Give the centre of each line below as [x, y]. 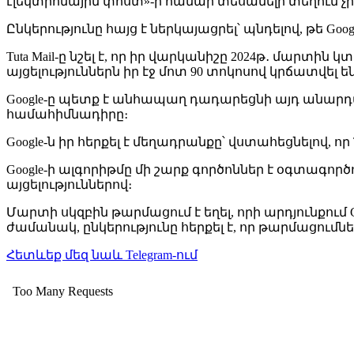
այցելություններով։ [69, 184]
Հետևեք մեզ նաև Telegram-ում [102, 254]
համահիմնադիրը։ [67, 114]
